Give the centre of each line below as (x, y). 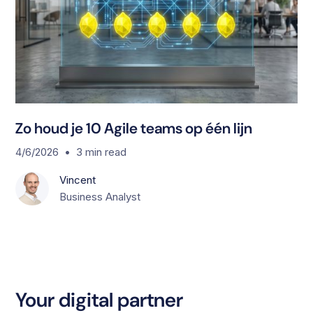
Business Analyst (100, 197)
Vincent (78, 180)
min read (106, 152)
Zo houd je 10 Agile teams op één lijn (134, 128)
